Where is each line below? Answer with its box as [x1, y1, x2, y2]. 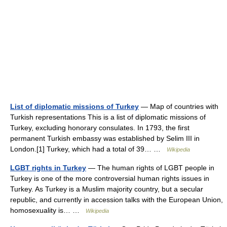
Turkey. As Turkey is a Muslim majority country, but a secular [10, 185, 203, 193]
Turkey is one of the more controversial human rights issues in [10, 174, 209, 182]
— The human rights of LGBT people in [86, 164, 214, 172]
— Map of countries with [139, 102, 218, 110]
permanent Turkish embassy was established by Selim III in [10, 134, 200, 142]
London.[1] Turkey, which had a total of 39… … [10, 145, 167, 153]
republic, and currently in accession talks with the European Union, [10, 196, 223, 204]
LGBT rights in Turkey [10, 164, 86, 172]
